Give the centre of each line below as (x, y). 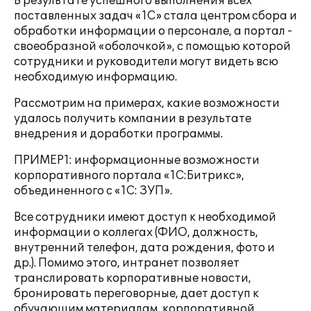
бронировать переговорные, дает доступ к (136, 294)
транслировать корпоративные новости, (133, 278)
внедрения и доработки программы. (118, 134)
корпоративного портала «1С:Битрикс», (129, 176)
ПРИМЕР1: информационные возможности (137, 160)
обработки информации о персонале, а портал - (153, 31)
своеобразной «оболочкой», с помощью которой (152, 47)
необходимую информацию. (95, 77)
